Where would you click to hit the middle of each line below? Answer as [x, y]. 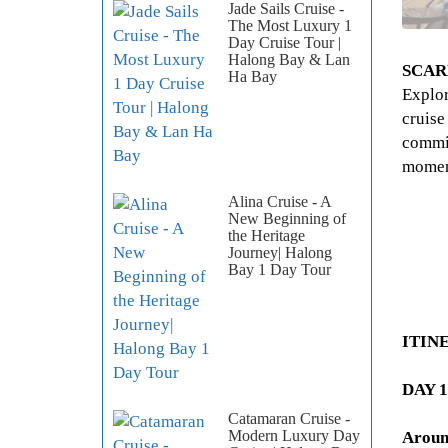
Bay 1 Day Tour [279, 270]
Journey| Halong [280, 253]
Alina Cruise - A [279, 202]
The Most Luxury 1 [290, 26]
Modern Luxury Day [294, 436]
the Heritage [266, 236]
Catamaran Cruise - [289, 419]
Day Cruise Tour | [284, 43]
